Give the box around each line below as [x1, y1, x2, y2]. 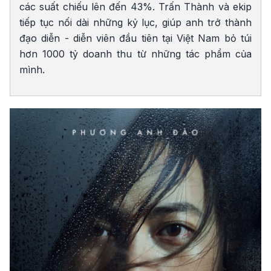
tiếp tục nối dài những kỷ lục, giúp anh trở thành [19, 16, 252, 28]
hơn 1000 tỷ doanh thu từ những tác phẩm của [19, 48, 252, 60]
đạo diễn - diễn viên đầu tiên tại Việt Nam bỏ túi [19, 32, 252, 44]
